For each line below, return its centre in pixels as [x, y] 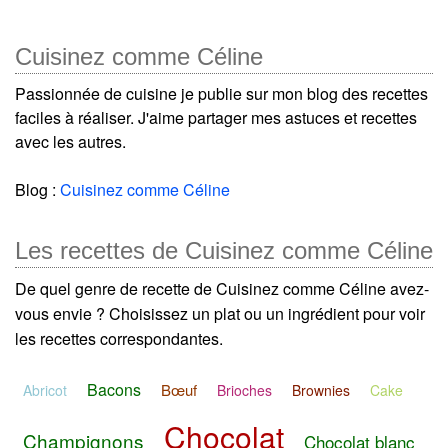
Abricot [45, 389]
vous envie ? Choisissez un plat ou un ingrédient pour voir [220, 314]
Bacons [114, 389]
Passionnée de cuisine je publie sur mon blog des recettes [221, 94]
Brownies [321, 389]
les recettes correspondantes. [119, 339]
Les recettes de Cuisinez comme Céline [224, 251]
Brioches [244, 389]
